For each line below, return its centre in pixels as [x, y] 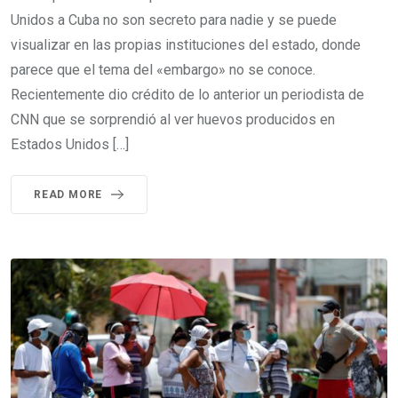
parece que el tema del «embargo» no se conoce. [163, 70]
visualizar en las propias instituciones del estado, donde [186, 45]
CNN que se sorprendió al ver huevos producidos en [173, 119]
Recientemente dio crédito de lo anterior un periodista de [187, 95]
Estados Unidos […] [70, 144]
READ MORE [68, 195]
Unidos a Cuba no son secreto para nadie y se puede [174, 20]
